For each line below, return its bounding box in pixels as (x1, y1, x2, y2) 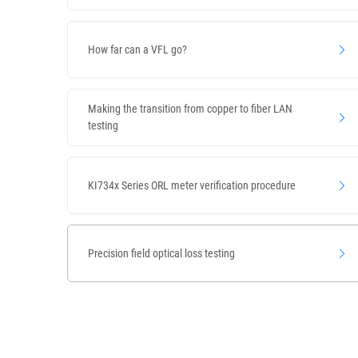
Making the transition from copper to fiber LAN (88, 102, 292, 115)
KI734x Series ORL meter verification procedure (88, 178, 296, 192)
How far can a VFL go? (88, 42, 187, 56)
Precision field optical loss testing (88, 246, 235, 260)
